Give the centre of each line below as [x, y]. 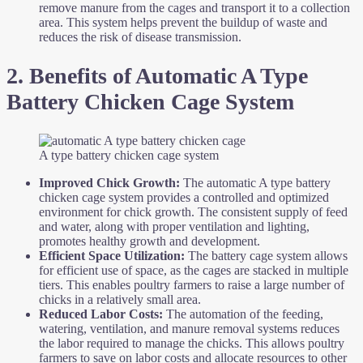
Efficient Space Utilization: [112, 256]
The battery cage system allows [266, 256]
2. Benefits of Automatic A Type [157, 75]
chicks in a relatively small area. [120, 300]
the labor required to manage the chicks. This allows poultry [192, 344]
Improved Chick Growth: [109, 183]
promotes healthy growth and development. [149, 241]
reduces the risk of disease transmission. [140, 36]
